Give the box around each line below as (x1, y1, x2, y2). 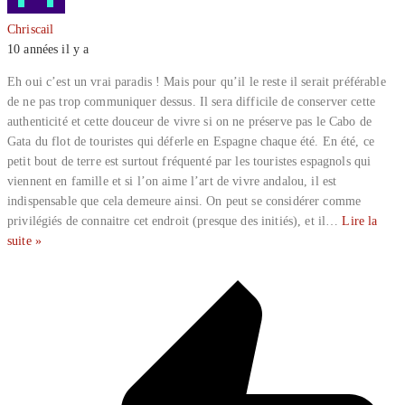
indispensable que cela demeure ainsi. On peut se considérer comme (7, 194, 362, 208)
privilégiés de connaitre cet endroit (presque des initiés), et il (7, 214, 326, 228)
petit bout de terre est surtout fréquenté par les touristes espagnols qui (7, 155, 372, 168)
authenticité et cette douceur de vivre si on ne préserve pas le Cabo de (7, 115, 372, 128)
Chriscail (7, 23, 54, 36)
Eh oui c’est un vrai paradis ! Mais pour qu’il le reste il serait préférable (7, 75, 386, 89)
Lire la (342, 214, 378, 228)
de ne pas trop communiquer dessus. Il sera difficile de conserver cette (7, 95, 375, 108)
